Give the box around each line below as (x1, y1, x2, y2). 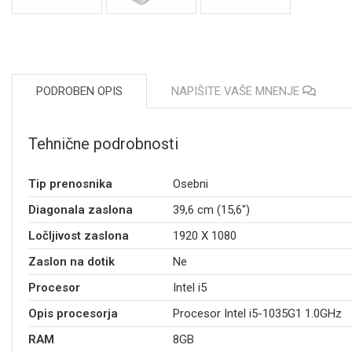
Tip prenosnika (28, 176, 112, 191)
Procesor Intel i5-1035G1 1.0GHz (173, 306, 342, 321)
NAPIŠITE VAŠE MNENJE (171, 83, 302, 98)
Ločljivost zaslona (28, 228, 129, 243)
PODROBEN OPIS (36, 83, 123, 98)
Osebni (173, 176, 208, 191)
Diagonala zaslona (28, 202, 133, 217)
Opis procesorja (28, 306, 118, 321)
